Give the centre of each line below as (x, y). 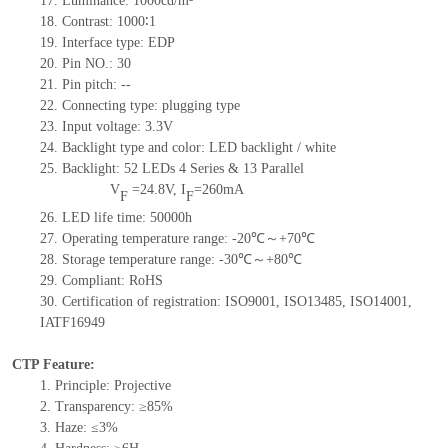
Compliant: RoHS (112, 281)
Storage (85, 260)
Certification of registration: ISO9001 (168, 302)
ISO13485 (312, 302)
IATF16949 (72, 323)
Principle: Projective (112, 386)
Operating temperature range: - (149, 239)
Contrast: (89, 22)
